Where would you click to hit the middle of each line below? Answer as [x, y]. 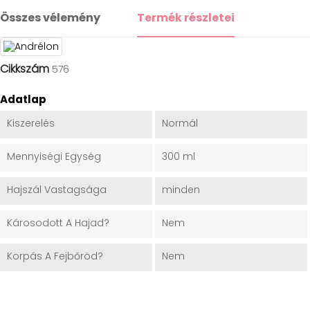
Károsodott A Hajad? [58, 223]
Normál [180, 124]
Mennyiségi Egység [54, 157]
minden [181, 190]
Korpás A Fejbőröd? [55, 256]
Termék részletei [186, 18]
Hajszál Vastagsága [57, 190]
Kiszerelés [31, 124]
